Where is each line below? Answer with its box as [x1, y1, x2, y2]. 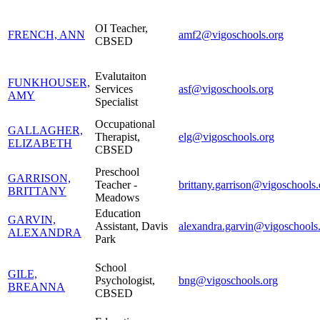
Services [95, 82, 133, 95]
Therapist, [95, 130, 140, 143]
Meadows [95, 191, 139, 204]
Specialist [95, 95, 138, 108]
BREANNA [8, 280, 65, 293]
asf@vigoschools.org [179, 82, 274, 95]
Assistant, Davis [95, 219, 168, 232]
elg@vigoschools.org [179, 130, 274, 143]
